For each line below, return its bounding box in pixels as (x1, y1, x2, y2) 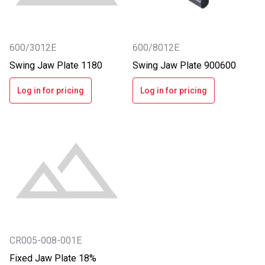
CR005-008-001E (9, 234, 82, 246)
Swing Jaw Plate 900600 (132, 60, 236, 72)
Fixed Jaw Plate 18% (9, 252, 96, 264)
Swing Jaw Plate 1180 (9, 60, 102, 72)
